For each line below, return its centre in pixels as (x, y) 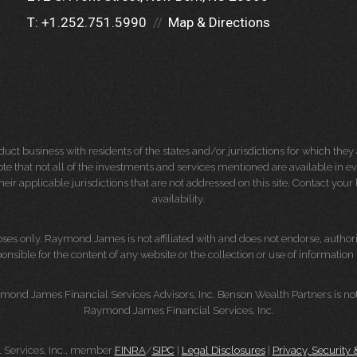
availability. (178, 199)
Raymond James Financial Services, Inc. (178, 310)
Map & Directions (219, 22)
